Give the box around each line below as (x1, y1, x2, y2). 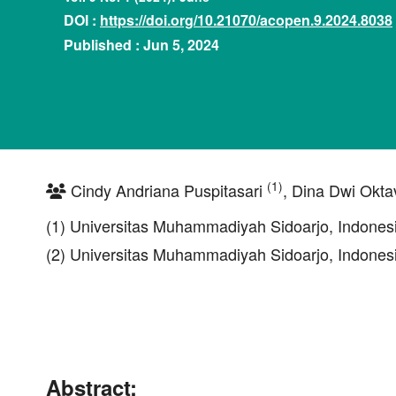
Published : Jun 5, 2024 (64, 34, 219, 55)
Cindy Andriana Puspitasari (66, 178, 267, 202)
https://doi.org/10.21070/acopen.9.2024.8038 (100, 9, 392, 30)
